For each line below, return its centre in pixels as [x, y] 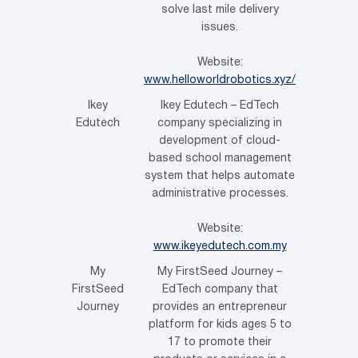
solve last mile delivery [220, 10]
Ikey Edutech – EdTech [220, 105]
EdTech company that [220, 289]
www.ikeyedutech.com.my [220, 246]
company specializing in [220, 123]
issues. [220, 27]
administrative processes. [220, 193]
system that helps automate [220, 176]
